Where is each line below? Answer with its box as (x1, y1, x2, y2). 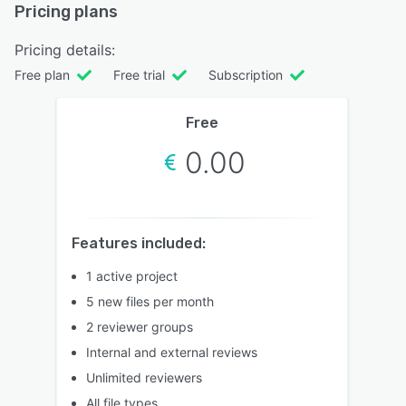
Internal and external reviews (86, 344, 257, 361)
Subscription (208, 67, 283, 83)
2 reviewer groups (86, 319, 193, 335)
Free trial (113, 67, 165, 83)
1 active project (86, 268, 178, 285)
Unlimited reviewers (86, 370, 202, 386)
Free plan (14, 67, 70, 83)
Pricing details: (14, 41, 115, 60)
